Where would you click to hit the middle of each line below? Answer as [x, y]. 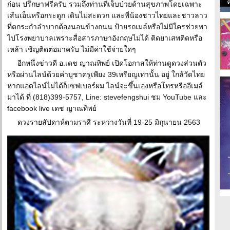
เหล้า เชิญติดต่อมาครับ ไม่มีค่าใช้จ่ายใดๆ [72, 49]
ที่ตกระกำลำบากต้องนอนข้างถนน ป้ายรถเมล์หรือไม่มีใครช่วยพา [107, 27]
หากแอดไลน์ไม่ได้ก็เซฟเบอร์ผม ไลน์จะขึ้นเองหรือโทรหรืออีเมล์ [105, 86]
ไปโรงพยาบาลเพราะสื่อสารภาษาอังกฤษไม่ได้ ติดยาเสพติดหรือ [105, 38]
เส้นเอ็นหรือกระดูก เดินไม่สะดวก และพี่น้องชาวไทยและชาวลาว [107, 15]
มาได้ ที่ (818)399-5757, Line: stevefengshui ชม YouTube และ [107, 97]
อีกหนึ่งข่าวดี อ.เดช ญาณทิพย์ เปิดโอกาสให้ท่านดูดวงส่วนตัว [112, 63]
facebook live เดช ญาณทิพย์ [52, 108]
